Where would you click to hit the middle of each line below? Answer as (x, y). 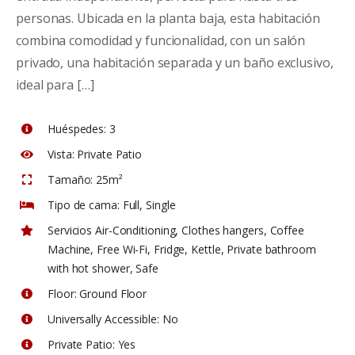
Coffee (287, 230)
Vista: (61, 154)
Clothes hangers (223, 230)
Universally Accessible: (103, 319)
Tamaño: (71, 179)
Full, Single (147, 205)
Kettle (206, 249)
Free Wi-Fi (122, 249)
